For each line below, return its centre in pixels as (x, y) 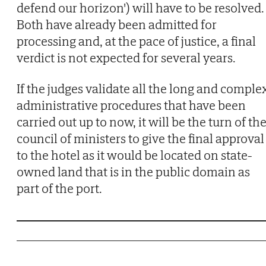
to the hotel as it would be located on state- (134, 155)
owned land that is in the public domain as (133, 171)
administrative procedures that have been (131, 105)
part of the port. (59, 188)
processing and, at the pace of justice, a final (136, 41)
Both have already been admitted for (117, 24)
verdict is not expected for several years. (126, 57)
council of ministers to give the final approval (140, 138)
